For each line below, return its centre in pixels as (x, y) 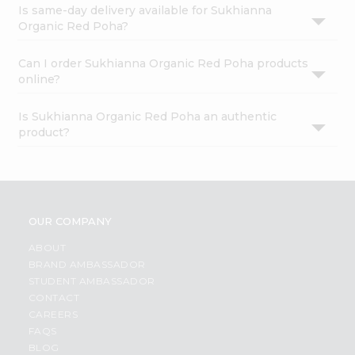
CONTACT (54, 298)
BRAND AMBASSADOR (87, 265)
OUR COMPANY (70, 221)
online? (40, 80)
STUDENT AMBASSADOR (92, 281)
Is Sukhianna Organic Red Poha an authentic (148, 117)
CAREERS (53, 315)
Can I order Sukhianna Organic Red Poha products (164, 64)
